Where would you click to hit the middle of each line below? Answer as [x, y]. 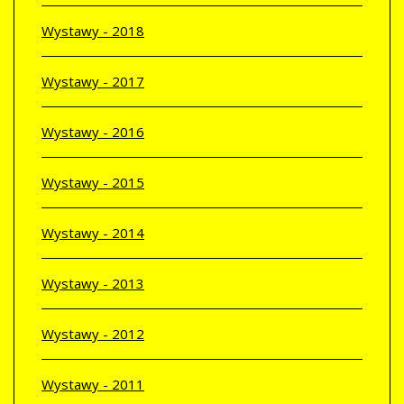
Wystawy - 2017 [93, 82]
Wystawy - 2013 [93, 284]
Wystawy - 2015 [93, 183]
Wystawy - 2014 [93, 233]
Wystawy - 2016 [93, 132]
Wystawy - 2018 [93, 31]
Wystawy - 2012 [93, 334]
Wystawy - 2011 [93, 385]
